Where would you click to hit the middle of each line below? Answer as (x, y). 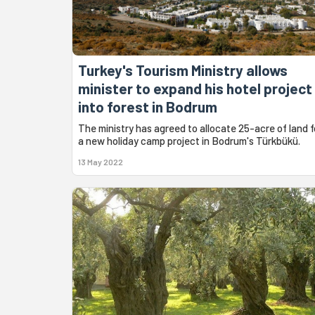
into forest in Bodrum (148, 106)
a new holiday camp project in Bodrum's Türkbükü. (189, 140)
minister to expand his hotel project (195, 88)
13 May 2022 (101, 161)
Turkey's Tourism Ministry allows (183, 70)
